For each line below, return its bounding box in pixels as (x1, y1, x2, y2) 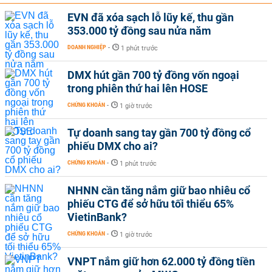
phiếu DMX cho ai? (67, 140, 158, 152)
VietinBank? (67, 211, 127, 223)
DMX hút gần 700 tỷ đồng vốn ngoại (67, 69, 239, 81)
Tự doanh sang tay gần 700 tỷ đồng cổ (67, 126, 251, 139)
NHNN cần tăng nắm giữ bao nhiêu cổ (67, 184, 250, 197)
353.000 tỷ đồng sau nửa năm (67, 24, 211, 37)
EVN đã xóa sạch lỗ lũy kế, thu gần (67, 11, 234, 24)
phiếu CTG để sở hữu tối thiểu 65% (67, 197, 234, 210)
